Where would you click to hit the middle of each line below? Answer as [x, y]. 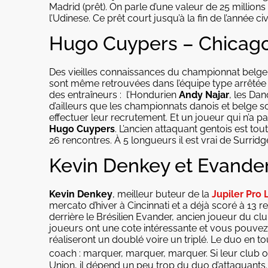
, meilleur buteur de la [162, 194]
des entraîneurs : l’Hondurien [114, 95]
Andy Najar [204, 95]
